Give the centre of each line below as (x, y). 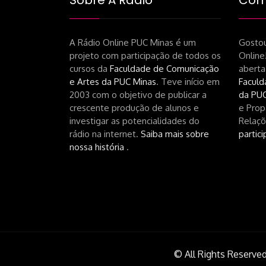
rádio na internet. (105, 134)
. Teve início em (188, 82)
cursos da (90, 69)
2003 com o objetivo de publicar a (138, 95)
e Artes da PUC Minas (113, 82)
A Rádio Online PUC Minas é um (133, 43)
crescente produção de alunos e (134, 108)
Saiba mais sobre (175, 134)
